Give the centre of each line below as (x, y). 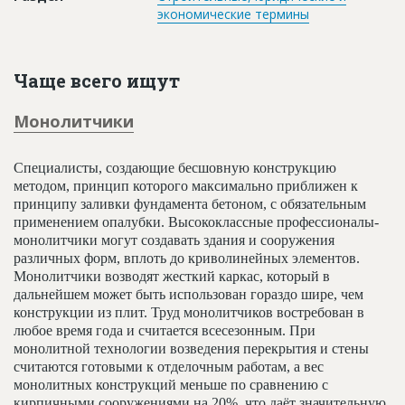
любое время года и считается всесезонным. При (165, 330)
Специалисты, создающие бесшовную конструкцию (175, 167)
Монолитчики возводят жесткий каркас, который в (172, 276)
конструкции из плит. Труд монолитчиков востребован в (189, 312)
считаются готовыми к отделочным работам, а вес (169, 366)
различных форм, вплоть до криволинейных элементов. (187, 258)
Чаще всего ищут (97, 80)
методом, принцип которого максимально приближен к (186, 185)
